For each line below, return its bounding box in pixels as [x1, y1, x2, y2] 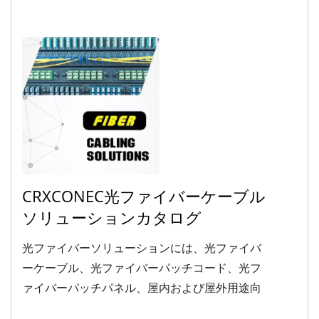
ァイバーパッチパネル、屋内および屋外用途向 [22, 283, 261, 295]
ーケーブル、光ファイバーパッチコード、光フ [22, 263, 261, 275]
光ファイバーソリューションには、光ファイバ [22, 243, 261, 255]
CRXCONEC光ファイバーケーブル [22, 185, 266, 207]
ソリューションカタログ [22, 206, 202, 229]
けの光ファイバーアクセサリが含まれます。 [22, 303, 250, 315]
